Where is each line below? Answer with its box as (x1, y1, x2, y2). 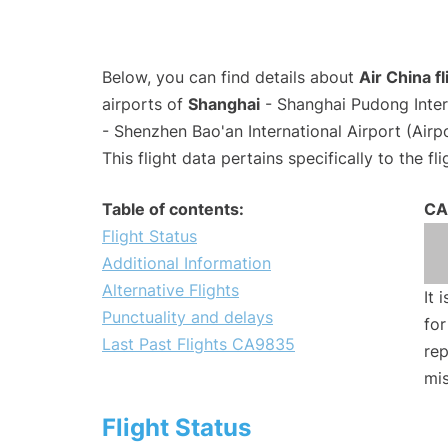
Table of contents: (102, 199, 244, 220)
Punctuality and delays (102, 307, 273, 328)
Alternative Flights (102, 280, 239, 301)
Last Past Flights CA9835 (102, 334, 295, 355)
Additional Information (102, 253, 271, 274)
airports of (102, 94, 188, 115)
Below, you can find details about (102, 67, 359, 88)
